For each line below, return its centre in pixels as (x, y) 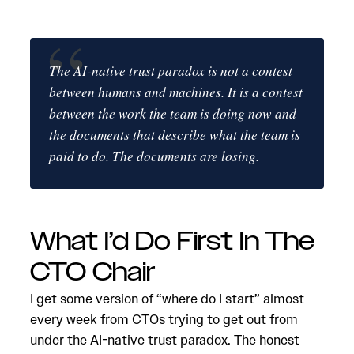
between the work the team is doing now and (173, 113)
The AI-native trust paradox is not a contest (171, 71)
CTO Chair (93, 273)
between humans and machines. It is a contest (176, 92)
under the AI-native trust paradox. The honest (165, 340)
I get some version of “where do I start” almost (167, 299)
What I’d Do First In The (172, 242)
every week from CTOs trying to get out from (164, 319)
